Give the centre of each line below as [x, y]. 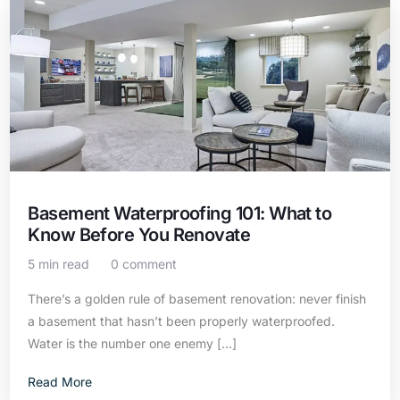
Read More [60, 382]
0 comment [144, 264]
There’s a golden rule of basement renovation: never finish [197, 299]
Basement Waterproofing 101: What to [180, 213]
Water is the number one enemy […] [133, 343]
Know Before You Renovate [139, 235]
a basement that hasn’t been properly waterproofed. [182, 321]
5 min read [59, 264]
